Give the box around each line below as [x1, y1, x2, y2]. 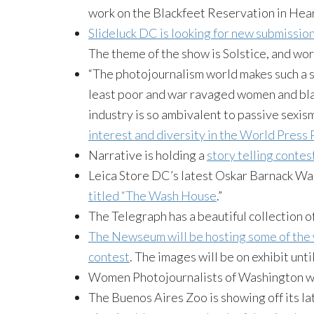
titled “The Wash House [88, 187, 217, 203]
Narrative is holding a [88, 146, 207, 163]
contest [88, 248, 130, 264]
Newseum [111, 228, 165, 244]
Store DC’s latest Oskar [117, 167, 250, 183]
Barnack [250, 167, 293, 183]
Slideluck [88, 25, 137, 41]
